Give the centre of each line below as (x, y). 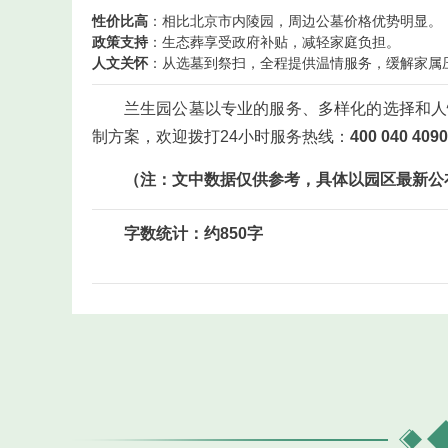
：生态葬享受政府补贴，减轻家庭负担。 (274, 42)
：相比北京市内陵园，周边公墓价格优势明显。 (295, 21)
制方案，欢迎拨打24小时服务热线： (221, 136)
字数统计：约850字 (193, 233)
